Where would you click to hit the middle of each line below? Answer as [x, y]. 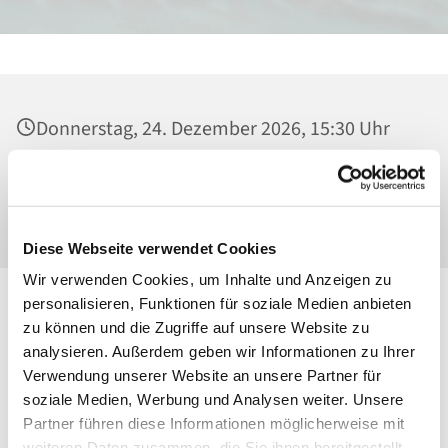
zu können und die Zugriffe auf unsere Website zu [196, 327]
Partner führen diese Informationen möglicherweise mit [214, 423]
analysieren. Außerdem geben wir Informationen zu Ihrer [219, 351]
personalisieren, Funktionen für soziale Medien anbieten [217, 303]
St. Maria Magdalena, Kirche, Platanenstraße [221, 183]
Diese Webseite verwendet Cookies [149, 248]
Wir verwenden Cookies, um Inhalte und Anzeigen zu [207, 279]
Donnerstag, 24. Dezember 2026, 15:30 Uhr [213, 129]
